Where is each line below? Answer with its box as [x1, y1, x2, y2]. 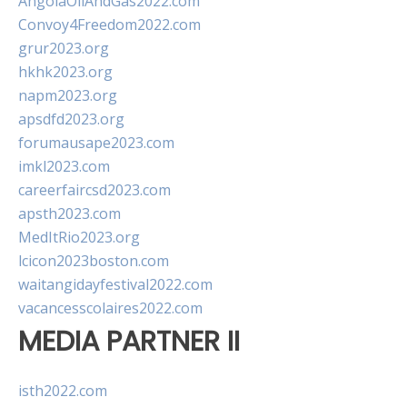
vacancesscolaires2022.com [18, 298, 203, 318]
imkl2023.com [18, 156, 110, 176]
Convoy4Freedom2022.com [18, 15, 201, 35]
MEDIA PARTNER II [18, 322, 240, 361]
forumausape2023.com [18, 133, 174, 153]
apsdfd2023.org [18, 109, 124, 129]
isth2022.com [18, 381, 107, 402]
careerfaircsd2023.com [18, 180, 171, 200]
